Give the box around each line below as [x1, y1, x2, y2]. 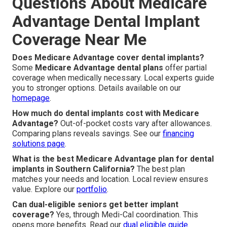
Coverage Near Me [12, 30, 146, 50]
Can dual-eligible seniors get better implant [12, 200, 178, 210]
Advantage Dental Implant [12, 12, 200, 31]
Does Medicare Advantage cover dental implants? [12, 53, 204, 63]
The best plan [135, 164, 185, 174]
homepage [12, 93, 50, 103]
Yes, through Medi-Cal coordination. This [54, 210, 198, 220]
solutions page [12, 139, 65, 149]
